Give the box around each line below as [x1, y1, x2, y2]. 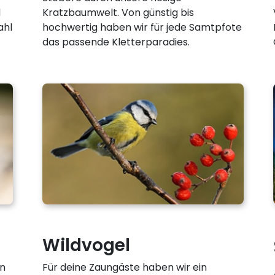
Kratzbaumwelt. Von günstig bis [42, 5, 194, 20]
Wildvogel [42, 233, 130, 257]
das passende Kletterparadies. [42, 34, 190, 49]
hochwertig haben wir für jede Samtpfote [42, 20, 242, 34]
